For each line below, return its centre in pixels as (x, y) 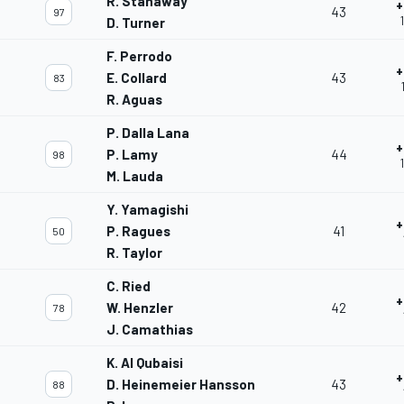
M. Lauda (135, 176)
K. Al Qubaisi (145, 363)
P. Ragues (138, 231)
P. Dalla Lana (148, 133)
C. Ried (129, 286)
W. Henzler (140, 308)
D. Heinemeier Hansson (181, 385)
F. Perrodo (139, 56)
